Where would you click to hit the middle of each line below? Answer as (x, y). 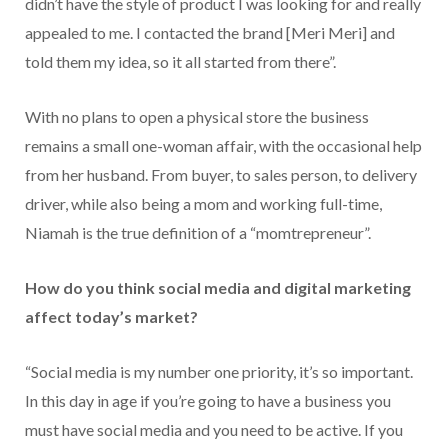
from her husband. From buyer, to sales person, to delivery (221, 174)
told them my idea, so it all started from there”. (180, 61)
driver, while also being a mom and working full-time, (203, 203)
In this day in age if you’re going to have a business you (208, 400)
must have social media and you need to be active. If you (214, 429)
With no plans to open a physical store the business (197, 116)
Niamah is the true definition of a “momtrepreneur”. (198, 232)
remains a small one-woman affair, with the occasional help (223, 145)
